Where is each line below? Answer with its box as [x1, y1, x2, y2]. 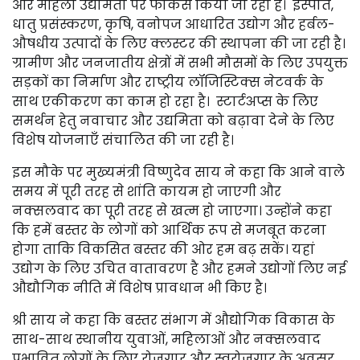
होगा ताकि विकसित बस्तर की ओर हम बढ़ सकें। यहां [12, 240, 315, 259]
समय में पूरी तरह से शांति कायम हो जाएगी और [12, 182, 281, 201]
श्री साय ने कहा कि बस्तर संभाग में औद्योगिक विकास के [12, 311, 335, 329]
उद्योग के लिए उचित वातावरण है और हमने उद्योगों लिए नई [12, 260, 346, 278]
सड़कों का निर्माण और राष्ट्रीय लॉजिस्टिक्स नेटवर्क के [12, 73, 324, 92]
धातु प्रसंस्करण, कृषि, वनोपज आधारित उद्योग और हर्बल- [12, 15, 335, 34]
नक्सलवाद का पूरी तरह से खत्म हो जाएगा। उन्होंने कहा [12, 202, 332, 220]
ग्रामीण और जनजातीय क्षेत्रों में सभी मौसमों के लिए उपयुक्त [12, 54, 348, 72]
